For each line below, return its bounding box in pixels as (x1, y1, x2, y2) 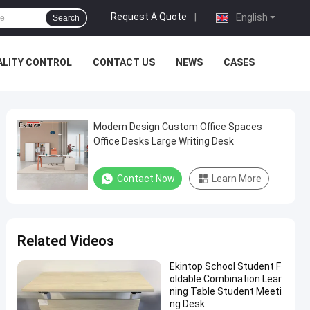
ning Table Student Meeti (170, 286, 282, 297)
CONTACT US (93, 57, 155, 68)
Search (53, 13, 80, 23)
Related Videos (17, 232, 114, 249)
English (234, 12, 268, 23)
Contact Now (117, 173, 175, 184)
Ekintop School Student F (170, 261, 281, 272)
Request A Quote (111, 11, 187, 23)
